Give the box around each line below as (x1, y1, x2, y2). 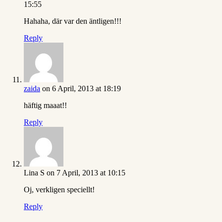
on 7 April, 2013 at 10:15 (47, 168, 125, 177)
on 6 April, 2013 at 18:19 (42, 84, 121, 93)
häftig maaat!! (24, 101, 67, 110)
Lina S (24, 168, 45, 177)
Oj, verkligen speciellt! (24, 185, 95, 194)
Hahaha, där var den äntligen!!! (24, 17, 121, 26)
